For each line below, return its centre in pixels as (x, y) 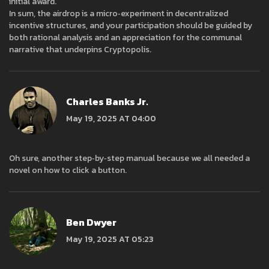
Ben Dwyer (91, 222)
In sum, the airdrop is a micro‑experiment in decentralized (119, 14)
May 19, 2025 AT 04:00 (111, 118)
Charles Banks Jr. (107, 101)
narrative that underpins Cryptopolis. (80, 50)
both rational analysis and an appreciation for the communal (125, 38)
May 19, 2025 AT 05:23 (110, 239)
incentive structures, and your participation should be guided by (131, 26)
